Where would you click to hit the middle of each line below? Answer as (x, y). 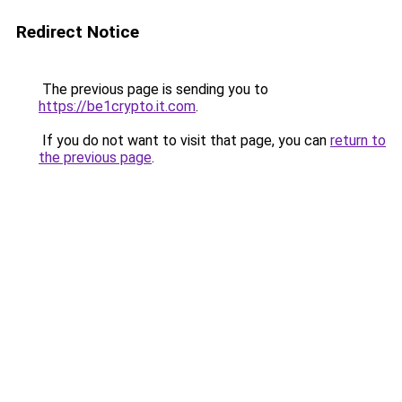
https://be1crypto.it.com (117, 106)
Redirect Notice (78, 32)
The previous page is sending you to (153, 89)
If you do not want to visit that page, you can (184, 140)
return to (358, 140)
